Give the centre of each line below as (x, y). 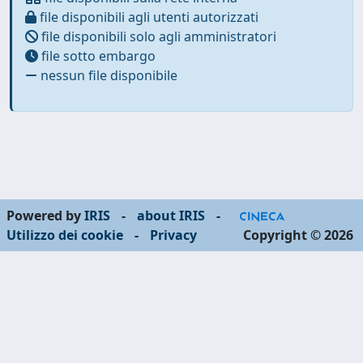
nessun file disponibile (107, 75)
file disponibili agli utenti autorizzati (147, 17)
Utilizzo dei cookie (65, 235)
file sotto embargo (97, 56)
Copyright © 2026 (298, 235)
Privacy (173, 235)
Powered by (45, 216)
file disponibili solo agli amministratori (157, 36)
